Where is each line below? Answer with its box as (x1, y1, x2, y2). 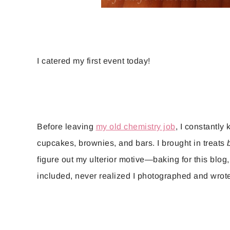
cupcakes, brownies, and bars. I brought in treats (37, 138, 227, 147)
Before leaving (37, 122, 96, 131)
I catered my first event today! (37, 56, 150, 65)
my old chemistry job (95, 122, 176, 131)
